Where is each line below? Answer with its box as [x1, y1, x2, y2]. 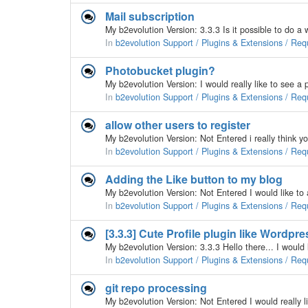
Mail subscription [105, 8, 195, 24]
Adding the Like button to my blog [105, 171, 283, 187]
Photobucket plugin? [105, 63, 215, 78]
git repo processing [105, 280, 207, 296]
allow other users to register [105, 117, 250, 133]
